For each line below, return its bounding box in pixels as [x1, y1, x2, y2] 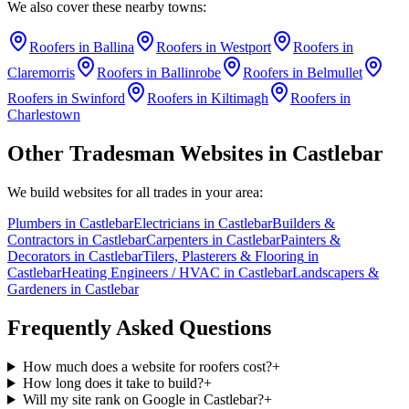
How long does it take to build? [22, 375, 204, 392]
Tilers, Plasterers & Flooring [142, 248, 304, 265]
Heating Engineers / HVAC [61, 265, 220, 281]
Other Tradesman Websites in [7, 142, 292, 166]
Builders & [272, 215, 335, 232]
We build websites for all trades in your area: [7, 184, 263, 201]
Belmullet [307, 65, 362, 81]
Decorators [7, 248, 70, 265]
